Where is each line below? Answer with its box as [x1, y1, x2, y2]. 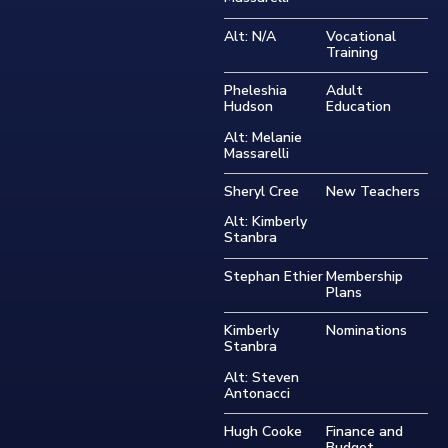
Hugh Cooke [224, 421, 302, 441]
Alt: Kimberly [224, 212, 307, 232]
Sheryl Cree [224, 181, 299, 201]
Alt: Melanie [224, 127, 302, 147]
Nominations [326, 321, 407, 341]
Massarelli [224, 143, 289, 163]
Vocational [326, 26, 396, 46]
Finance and [326, 421, 403, 441]
